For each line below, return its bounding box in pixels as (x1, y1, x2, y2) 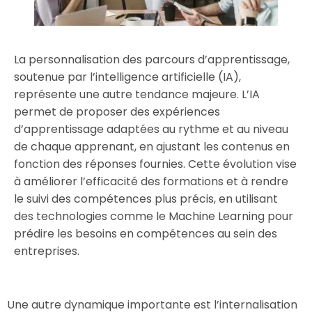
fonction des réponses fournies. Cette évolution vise (14, 156, 297, 172)
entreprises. (14, 243, 79, 259)
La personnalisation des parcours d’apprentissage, (14, 52, 290, 68)
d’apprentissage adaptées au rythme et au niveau (14, 121, 288, 137)
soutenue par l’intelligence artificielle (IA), (14, 69, 241, 85)
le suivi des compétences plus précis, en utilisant (14, 191, 278, 207)
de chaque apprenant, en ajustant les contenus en (14, 139, 290, 155)
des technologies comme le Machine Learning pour (14, 208, 293, 224)
